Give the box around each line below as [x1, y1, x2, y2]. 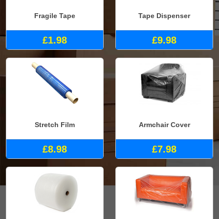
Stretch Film [35, 120, 75, 129]
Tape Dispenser [138, 11, 190, 20]
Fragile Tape [34, 11, 75, 20]
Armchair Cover [138, 120, 190, 129]
